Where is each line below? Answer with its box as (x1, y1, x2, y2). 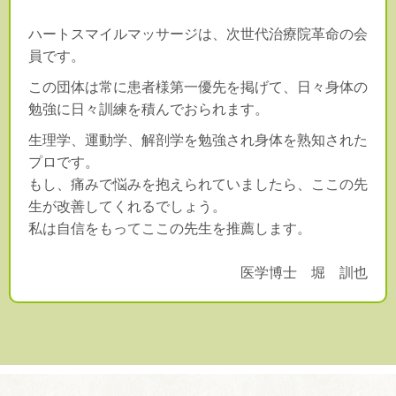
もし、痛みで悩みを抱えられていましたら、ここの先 (28, 176, 368, 192)
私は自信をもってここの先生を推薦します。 (28, 220, 311, 236)
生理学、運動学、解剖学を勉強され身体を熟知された (28, 132, 368, 148)
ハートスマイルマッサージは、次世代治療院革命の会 (28, 26, 368, 42)
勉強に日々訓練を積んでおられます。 (28, 101, 269, 117)
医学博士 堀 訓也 (240, 264, 368, 280)
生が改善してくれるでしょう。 (28, 198, 226, 214)
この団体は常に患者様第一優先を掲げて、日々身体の (28, 79, 368, 95)
